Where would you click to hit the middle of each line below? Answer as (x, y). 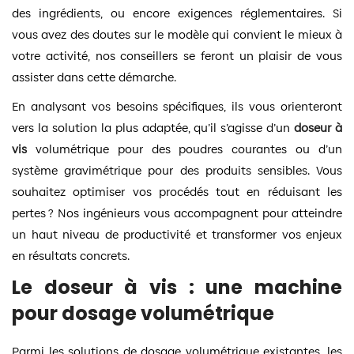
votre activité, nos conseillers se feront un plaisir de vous (177, 55)
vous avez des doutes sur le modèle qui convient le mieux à (177, 34)
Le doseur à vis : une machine (177, 287)
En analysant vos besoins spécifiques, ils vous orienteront (177, 106)
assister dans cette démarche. (94, 77)
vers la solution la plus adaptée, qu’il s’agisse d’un (153, 127)
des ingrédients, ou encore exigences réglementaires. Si (177, 13)
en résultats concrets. (71, 255)
